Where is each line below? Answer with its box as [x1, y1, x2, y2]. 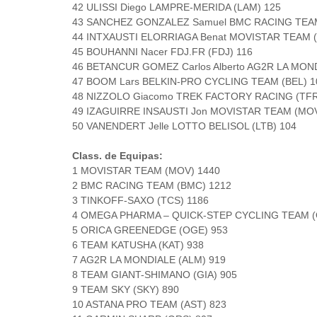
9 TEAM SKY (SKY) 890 [72, 284, 179, 295]
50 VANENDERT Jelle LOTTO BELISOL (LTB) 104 [72, 120, 296, 132]
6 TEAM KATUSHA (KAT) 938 [72, 239, 204, 250]
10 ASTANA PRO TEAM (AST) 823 [72, 299, 226, 310]
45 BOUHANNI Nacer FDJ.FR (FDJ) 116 [72, 46, 253, 57]
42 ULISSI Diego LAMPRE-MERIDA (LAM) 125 [72, 1, 281, 13]
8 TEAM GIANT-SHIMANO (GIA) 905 [72, 269, 237, 280]
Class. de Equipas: [72, 150, 163, 161]
